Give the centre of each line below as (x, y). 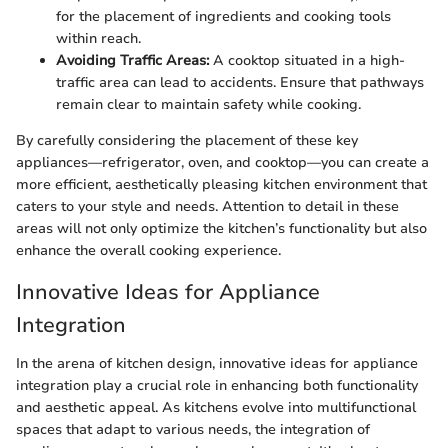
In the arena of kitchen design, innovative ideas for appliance (217, 363)
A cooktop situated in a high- (307, 61)
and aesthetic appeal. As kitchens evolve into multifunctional (216, 407)
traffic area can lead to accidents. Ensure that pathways (240, 83)
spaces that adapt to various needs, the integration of (193, 429)
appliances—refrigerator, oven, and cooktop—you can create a (222, 163)
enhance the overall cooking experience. (148, 251)
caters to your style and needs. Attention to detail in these (207, 207)
